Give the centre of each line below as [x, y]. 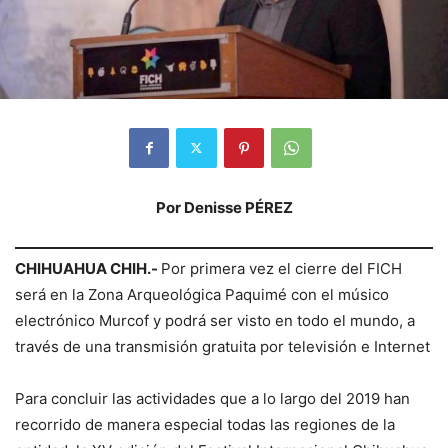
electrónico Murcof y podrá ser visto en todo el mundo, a [215, 321]
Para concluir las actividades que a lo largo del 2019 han [212, 399]
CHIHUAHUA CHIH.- [88, 269]
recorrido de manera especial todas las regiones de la [205, 425]
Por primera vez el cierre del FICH [281, 269]
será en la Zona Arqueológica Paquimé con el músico [202, 295]
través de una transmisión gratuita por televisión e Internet [222, 347]
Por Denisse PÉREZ [224, 207]
